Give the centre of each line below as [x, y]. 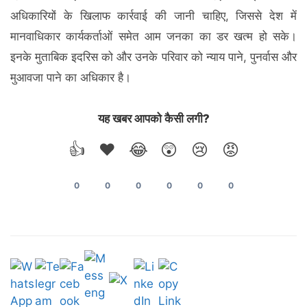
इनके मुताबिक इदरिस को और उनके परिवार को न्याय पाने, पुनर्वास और [153, 57]
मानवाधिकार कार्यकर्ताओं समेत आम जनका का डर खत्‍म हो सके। [153, 36]
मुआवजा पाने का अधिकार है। [71, 77]
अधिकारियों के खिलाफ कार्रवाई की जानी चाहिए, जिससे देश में [153, 15]
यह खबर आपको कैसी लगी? [153, 118]
